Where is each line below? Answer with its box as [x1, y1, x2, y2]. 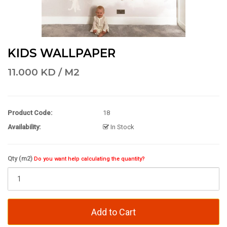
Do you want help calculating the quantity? [34, 156, 145, 162]
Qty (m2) [8, 155, 34, 162]
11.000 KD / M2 [8, 66, 80, 78]
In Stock [109, 123, 134, 131]
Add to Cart [91, 207, 136, 217]
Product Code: [8, 109, 52, 117]
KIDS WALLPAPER [8, 46, 116, 60]
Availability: [8, 123, 41, 131]
